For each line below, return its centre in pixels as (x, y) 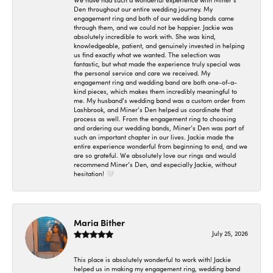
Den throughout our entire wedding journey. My (143, 9)
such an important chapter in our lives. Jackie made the (154, 137)
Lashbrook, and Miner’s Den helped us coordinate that (153, 110)
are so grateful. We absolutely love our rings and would (155, 156)
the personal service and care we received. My (142, 73)
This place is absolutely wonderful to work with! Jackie (152, 260)
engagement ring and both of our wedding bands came (154, 19)
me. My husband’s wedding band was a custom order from (159, 101)
